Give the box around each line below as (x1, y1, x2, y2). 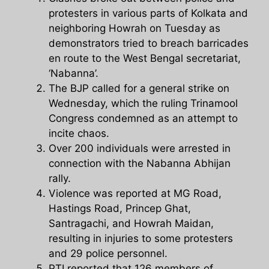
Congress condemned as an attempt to (49, 112, 238, 125)
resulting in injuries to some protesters (49, 232, 233, 245)
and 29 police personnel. (49, 247, 168, 260)
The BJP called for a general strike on (49, 82, 229, 95)
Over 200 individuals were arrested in (49, 142, 231, 155)
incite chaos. (49, 127, 109, 140)
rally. (49, 172, 71, 185)
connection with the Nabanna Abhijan (49, 157, 231, 170)
